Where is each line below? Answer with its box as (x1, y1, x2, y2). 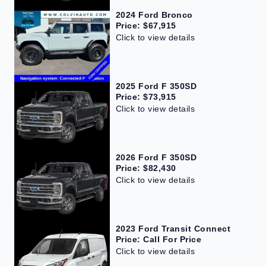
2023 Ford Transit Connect (115, 224, 231, 234)
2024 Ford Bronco (115, 9, 193, 20)
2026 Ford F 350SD (115, 153, 197, 163)
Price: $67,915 (115, 20, 176, 30)
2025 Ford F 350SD (115, 81, 197, 91)
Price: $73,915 (115, 91, 176, 102)
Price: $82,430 (115, 163, 176, 173)
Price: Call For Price (115, 235, 202, 245)
